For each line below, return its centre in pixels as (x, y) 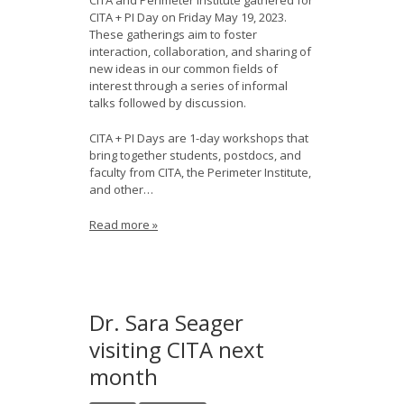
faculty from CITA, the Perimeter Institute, (200, 172)
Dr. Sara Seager (166, 322)
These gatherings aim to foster (173, 34)
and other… (121, 189)
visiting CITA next (177, 349)
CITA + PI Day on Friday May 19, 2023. (188, 17)
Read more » (124, 225)
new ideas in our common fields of (184, 69)
